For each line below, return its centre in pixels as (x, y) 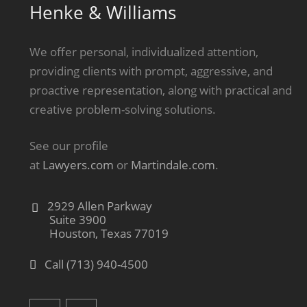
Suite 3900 (77, 219)
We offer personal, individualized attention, (144, 51)
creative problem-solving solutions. (122, 109)
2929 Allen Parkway (98, 206)
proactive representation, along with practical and (160, 90)
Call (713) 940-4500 (95, 264)
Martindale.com (173, 165)
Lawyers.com (78, 165)
